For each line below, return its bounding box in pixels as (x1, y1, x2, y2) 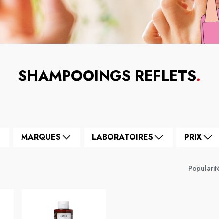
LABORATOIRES (92, 131, 153, 143)
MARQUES (21, 131, 61, 143)
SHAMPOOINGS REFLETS (18, 65, 196, 86)
